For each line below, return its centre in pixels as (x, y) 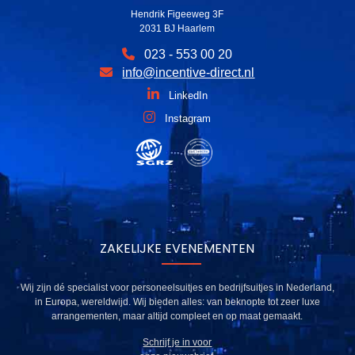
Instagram (188, 119)
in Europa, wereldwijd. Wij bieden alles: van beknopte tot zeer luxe (177, 302)
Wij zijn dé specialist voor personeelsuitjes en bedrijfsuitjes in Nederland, (177, 287)
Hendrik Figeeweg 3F (177, 15)
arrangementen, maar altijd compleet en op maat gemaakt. (177, 316)
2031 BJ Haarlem (177, 29)
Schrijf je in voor (177, 342)
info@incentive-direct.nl (189, 73)
